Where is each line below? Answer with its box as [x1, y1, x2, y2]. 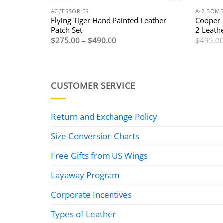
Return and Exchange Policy [51, 111, 157, 122]
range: [115, 41, 137, 52]
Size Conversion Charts [51, 130, 139, 142]
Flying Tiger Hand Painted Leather [50, 15, 166, 26]
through [115, 55, 143, 66]
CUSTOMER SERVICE [51, 80, 136, 92]
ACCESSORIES [50, 7, 89, 15]
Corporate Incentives [51, 188, 132, 200]
